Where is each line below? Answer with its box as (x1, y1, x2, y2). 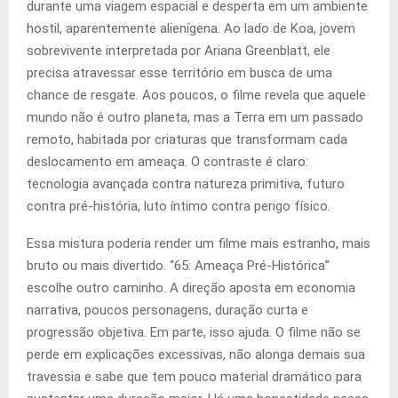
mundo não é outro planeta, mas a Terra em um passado (27, 109, 363, 126)
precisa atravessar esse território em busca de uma (27, 65, 332, 82)
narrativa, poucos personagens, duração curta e (27, 302, 308, 319)
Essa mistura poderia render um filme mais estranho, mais (27, 235, 370, 252)
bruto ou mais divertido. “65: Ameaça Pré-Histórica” (27, 258, 330, 275)
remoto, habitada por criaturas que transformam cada (27, 131, 347, 148)
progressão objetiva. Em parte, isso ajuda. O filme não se (27, 324, 361, 341)
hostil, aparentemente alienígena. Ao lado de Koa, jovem (27, 20, 355, 37)
